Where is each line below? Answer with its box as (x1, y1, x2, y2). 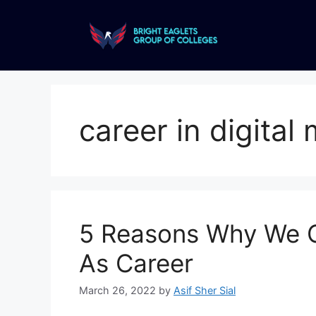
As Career (79, 248, 193, 278)
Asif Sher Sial (174, 284, 236, 297)
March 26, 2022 (79, 284, 156, 297)
